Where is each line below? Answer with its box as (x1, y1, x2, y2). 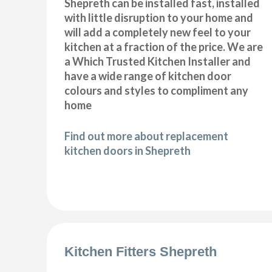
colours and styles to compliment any (64, 83, 249, 97)
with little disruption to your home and (64, 10, 254, 24)
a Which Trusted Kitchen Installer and (64, 54, 251, 68)
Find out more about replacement (64, 129, 229, 143)
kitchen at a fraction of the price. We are (64, 39, 263, 53)
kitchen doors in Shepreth (64, 143, 191, 157)
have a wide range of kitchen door (64, 69, 232, 83)
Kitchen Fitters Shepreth (64, 244, 217, 260)
